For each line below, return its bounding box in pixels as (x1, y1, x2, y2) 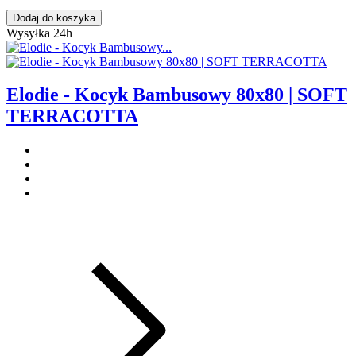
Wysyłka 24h (6, 25, 72, 40)
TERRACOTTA (6, 106, 138, 127)
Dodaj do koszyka (13, 11, 95, 24)
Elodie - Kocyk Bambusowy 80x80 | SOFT (6, 84, 347, 106)
